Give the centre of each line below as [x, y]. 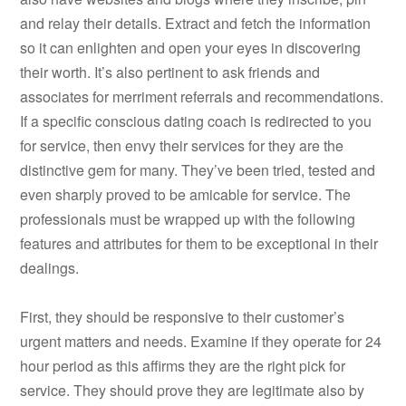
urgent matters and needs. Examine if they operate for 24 [201, 342]
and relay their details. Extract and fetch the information [196, 24]
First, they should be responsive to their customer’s [183, 317]
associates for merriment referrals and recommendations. [202, 97]
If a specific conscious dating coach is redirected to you [196, 121]
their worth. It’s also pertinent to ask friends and [170, 72]
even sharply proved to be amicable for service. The [186, 195]
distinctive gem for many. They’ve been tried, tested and [198, 170]
